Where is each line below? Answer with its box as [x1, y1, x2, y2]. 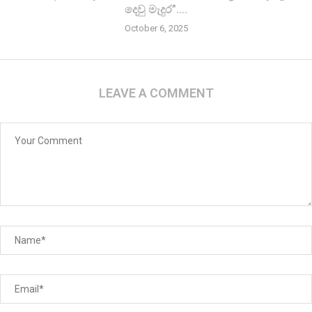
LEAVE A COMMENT [98, 85, 214, 100]
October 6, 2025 [124, 22, 188, 33]
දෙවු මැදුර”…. [125, 2, 187, 16]
